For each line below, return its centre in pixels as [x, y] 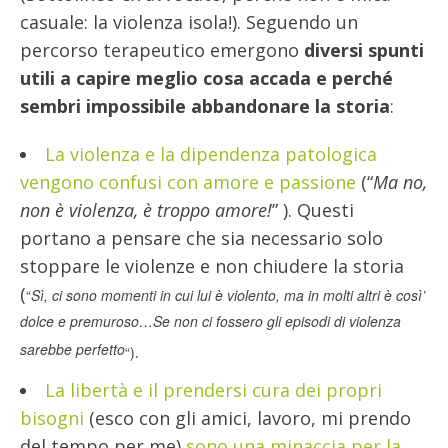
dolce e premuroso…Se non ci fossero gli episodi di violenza [210, 323]
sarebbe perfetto [72, 351]
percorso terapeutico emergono [162, 50]
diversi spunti [364, 50]
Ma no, [400, 182]
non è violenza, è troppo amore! [146, 210]
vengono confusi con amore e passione [188, 182]
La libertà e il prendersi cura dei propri [213, 390]
